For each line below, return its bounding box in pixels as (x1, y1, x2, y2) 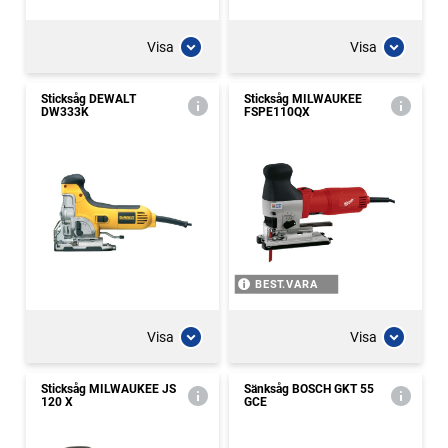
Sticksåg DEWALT (41, 92, 136, 106)
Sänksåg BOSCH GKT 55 (244, 382, 374, 396)
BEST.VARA (254, 278, 319, 291)
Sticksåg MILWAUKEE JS (41, 382, 176, 396)
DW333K (41, 105, 89, 119)
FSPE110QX (244, 105, 310, 119)
